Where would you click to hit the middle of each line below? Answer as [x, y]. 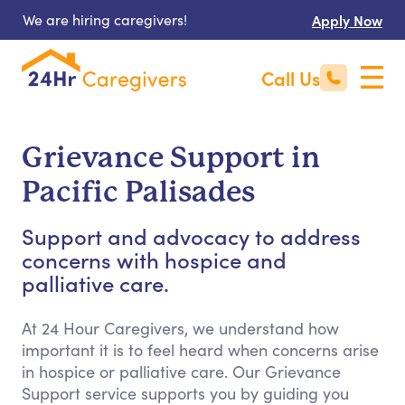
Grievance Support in [171, 158]
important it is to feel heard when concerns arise [200, 350]
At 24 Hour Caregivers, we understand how [180, 328]
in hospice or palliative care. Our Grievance [181, 372]
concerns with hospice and [154, 259]
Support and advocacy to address [191, 235]
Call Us [291, 78]
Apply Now [347, 20]
